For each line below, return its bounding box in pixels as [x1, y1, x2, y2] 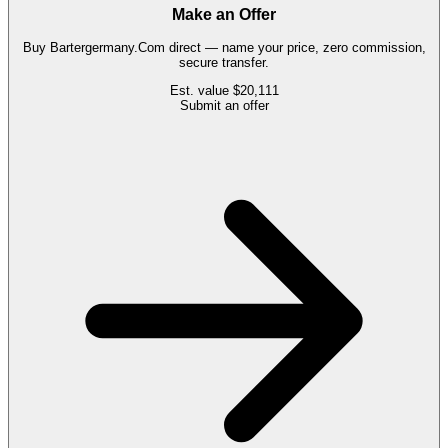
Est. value [169, 83, 233, 99]
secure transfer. [179, 55, 269, 71]
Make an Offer [172, 6, 276, 24]
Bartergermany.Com [49, 40, 165, 56]
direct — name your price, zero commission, [164, 40, 426, 56]
